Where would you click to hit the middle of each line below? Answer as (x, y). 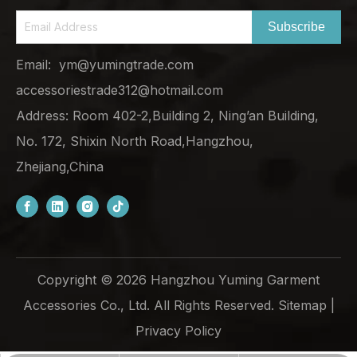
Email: (37, 64)
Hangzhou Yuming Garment (233, 280)
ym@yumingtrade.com (126, 64)
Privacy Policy (178, 331)
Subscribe (296, 26)
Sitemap (302, 306)
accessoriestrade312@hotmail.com (120, 90)
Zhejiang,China (60, 166)
